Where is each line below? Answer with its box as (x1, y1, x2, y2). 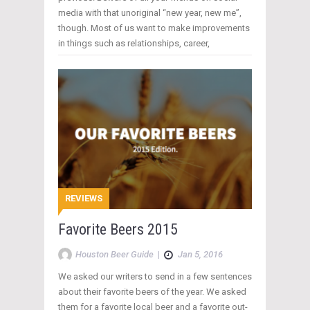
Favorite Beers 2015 (58, 220, 178, 238)
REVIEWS (65, 192, 102, 203)
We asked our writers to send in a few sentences (58, 271, 252, 282)
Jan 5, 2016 (178, 248, 223, 259)
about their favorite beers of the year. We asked (58, 286, 246, 297)
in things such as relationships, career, (58, 37, 210, 48)
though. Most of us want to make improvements (58, 22, 250, 33)
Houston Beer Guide (75, 248, 154, 259)
